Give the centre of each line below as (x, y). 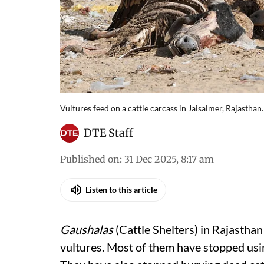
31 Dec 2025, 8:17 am (169, 159)
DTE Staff (108, 133)
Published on (90, 159)
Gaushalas (87, 229)
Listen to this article (121, 190)
